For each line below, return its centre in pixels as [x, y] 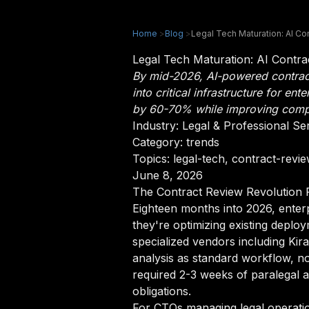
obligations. [162, 291]
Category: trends [176, 142]
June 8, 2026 [168, 175]
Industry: [157, 126]
